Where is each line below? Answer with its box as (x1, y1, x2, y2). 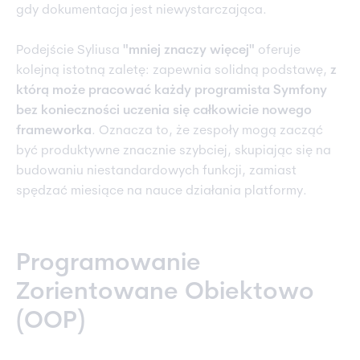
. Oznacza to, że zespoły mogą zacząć (92, 125, 323, 138)
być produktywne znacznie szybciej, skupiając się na (16, 145, 331, 158)
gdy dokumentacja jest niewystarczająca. (16, 4, 267, 18)
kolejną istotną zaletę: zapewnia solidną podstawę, (16, 64, 330, 78)
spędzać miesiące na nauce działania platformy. (16, 185, 307, 198)
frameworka (16, 125, 92, 138)
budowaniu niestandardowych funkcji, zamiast (16, 165, 297, 178)
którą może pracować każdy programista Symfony (16, 84, 327, 98)
